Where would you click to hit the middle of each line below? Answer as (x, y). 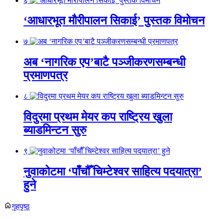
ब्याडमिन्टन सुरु (55, 130)
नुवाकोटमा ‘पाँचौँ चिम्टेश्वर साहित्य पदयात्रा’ (113, 171)
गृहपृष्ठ (21, 206)
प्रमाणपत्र (45, 76)
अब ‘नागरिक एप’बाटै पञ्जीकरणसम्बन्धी (104, 62)
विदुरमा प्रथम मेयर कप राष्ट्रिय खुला (98, 117)
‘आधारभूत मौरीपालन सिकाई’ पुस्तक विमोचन (114, 21)
